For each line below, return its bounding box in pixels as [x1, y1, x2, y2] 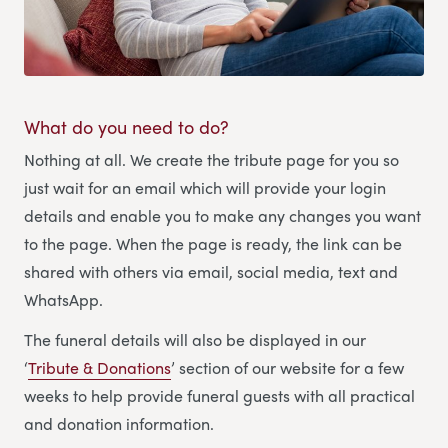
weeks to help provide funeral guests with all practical [24, 383, 415, 407]
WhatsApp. [24, 287, 103, 311]
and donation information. [24, 411, 214, 435]
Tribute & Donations [28, 355, 171, 379]
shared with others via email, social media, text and [24, 259, 398, 283]
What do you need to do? [24, 113, 229, 139]
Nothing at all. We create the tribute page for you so [24, 147, 399, 171]
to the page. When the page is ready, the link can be [24, 231, 402, 255]
